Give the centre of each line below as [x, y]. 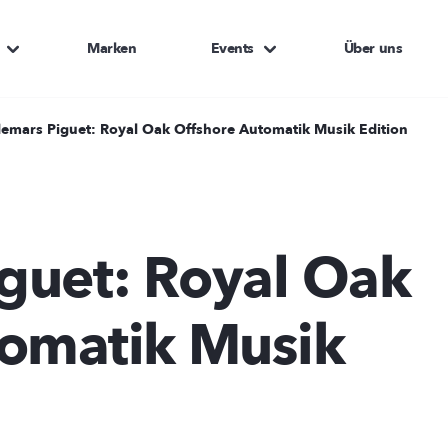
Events [232, 48]
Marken [112, 48]
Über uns [373, 48]
